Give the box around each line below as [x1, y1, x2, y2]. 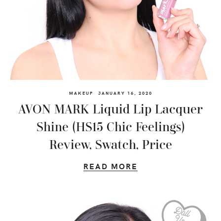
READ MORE [83, 161, 138, 171]
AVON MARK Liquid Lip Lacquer [18, 103, 203, 116]
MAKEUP [69, 90, 93, 96]
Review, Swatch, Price [49, 139, 172, 152]
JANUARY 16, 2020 [98, 90, 152, 96]
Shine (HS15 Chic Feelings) [36, 121, 185, 134]
